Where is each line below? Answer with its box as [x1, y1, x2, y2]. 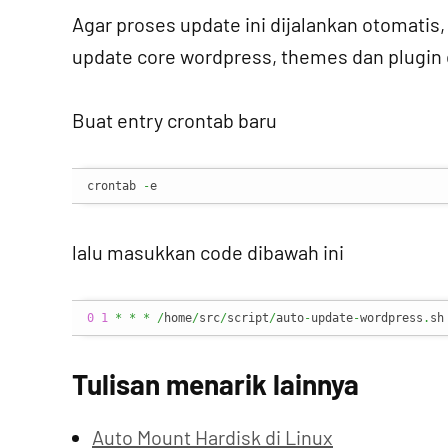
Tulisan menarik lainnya [72, 367, 359, 401]
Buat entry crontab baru [72, 108, 277, 132]
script [227, 311, 269, 325]
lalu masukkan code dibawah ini [72, 240, 344, 264]
